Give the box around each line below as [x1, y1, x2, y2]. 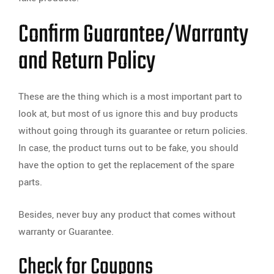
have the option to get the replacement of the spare [18, 158, 234, 172]
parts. [18, 176, 42, 189]
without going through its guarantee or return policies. [18, 124, 248, 138]
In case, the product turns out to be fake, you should [18, 141, 239, 155]
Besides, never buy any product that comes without [18, 208, 235, 221]
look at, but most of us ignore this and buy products [18, 107, 238, 120]
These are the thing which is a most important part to [18, 90, 242, 103]
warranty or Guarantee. [18, 225, 114, 239]
